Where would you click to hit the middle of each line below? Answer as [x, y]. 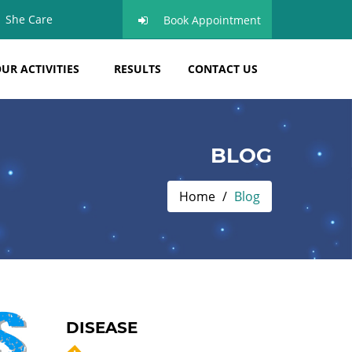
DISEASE [101, 328]
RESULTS [137, 69]
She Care [29, 19]
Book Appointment [212, 20]
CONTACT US [223, 69]
